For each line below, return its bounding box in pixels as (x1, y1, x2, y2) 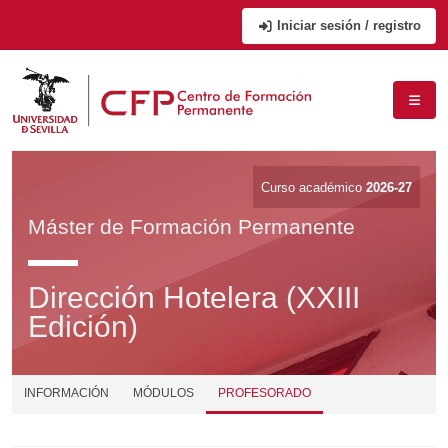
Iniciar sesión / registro (273, 18, 422, 34)
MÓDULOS (133, 386, 194, 400)
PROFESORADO (218, 386, 311, 400)
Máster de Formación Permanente (28, 215, 355, 238)
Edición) (28, 310, 138, 343)
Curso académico (261, 180, 366, 195)
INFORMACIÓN (24, 386, 109, 400)
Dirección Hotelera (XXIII (28, 281, 360, 314)
